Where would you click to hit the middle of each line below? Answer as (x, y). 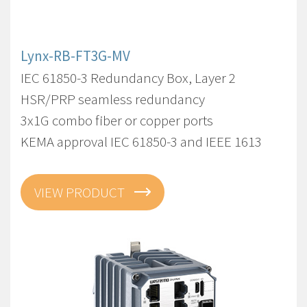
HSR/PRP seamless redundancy (113, 99)
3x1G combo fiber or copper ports (117, 120)
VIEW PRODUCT (81, 192)
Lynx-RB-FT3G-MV (75, 56)
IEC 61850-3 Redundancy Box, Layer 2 (128, 77)
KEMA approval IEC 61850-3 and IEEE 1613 (141, 141)
